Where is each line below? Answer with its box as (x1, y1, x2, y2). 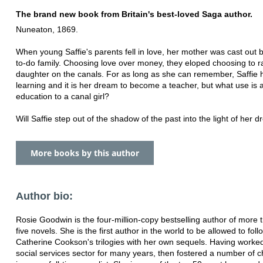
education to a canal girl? (16, 91, 109, 101)
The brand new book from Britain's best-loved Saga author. (16, 9, 252, 19)
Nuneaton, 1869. (16, 24, 78, 34)
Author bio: (16, 190, 73, 202)
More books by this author (31, 147, 139, 159)
